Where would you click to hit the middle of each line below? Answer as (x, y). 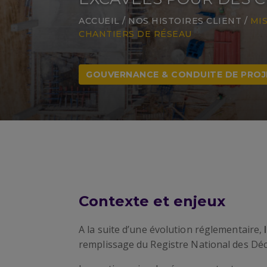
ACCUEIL (99, 21)
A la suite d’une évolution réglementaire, (172, 229)
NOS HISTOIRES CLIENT (185, 21)
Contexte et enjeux (152, 201)
